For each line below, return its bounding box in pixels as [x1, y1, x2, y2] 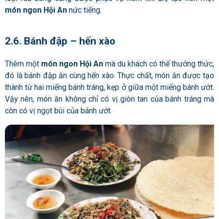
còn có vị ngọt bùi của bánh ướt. [5, 106, 114, 115]
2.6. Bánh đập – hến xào [5, 35, 115, 47]
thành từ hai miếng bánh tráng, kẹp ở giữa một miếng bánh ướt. [5, 82, 214, 92]
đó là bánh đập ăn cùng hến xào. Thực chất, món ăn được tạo [5, 70, 214, 80]
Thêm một [5, 59, 41, 68]
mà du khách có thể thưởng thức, [103, 59, 214, 68]
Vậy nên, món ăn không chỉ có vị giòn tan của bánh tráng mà [5, 94, 214, 104]
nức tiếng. [67, 5, 104, 15]
